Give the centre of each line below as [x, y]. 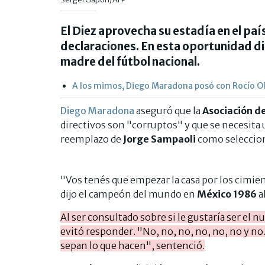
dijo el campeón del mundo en [129, 194]
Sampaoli [173, 139]
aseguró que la [168, 110]
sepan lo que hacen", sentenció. [132, 245]
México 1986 [227, 194]
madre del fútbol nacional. [130, 61]
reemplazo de [92, 139]
